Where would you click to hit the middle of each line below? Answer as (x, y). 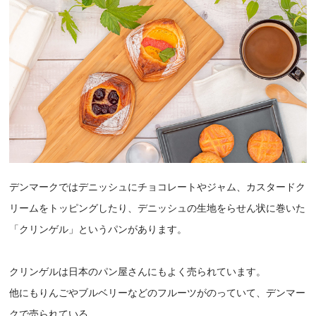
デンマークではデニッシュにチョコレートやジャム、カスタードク (158, 188)
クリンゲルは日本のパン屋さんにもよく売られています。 (138, 272)
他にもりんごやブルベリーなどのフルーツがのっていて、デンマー (158, 293)
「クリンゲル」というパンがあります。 (98, 230)
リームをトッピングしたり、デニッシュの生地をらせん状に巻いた (158, 209)
